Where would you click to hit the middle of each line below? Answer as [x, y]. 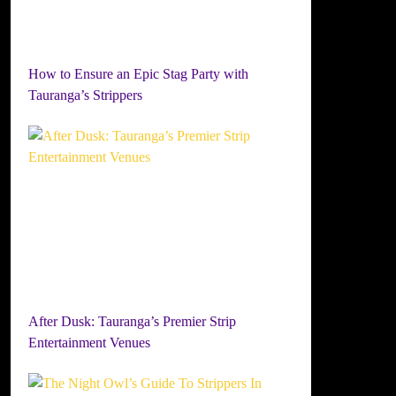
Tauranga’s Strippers [86, 95]
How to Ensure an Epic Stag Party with [139, 74]
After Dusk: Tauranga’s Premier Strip [133, 321]
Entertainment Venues [90, 343]
